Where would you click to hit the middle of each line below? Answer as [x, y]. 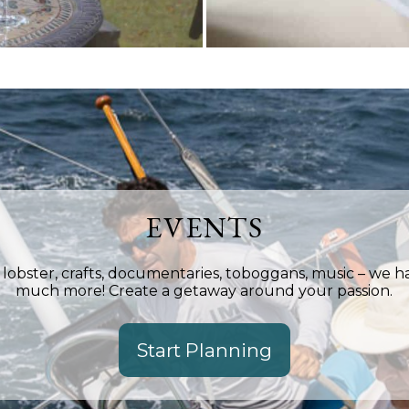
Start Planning [204, 350]
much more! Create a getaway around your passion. [204, 290]
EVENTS [204, 227]
